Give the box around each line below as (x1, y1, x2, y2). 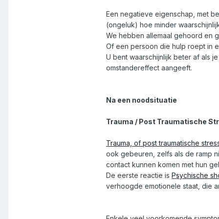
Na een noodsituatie (106, 96, 177, 105)
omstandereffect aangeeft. (106, 64, 192, 72)
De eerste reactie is (106, 171, 172, 180)
